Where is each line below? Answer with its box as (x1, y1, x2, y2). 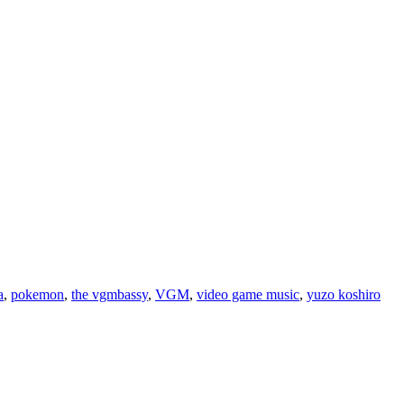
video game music (197, 286, 299, 302)
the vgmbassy (71, 286, 148, 302)
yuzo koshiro (307, 286, 381, 302)
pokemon (11, 286, 64, 302)
